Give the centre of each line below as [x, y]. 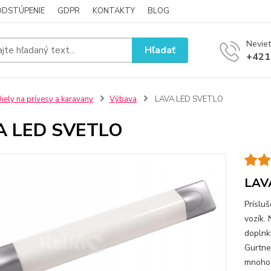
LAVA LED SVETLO [188, 99]
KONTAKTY [114, 11]
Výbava [123, 99]
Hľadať [160, 50]
